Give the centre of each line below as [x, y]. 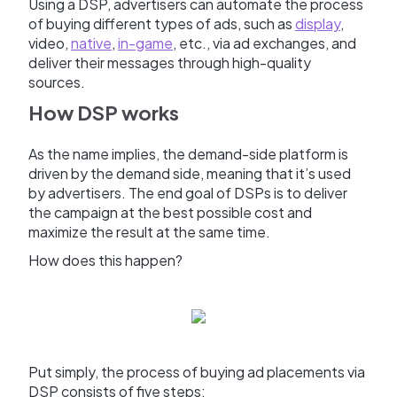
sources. [57, 82]
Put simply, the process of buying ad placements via [197, 371]
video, [50, 43]
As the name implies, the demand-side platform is [188, 153]
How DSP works [104, 112]
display [318, 23]
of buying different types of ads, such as [162, 23]
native [91, 43]
